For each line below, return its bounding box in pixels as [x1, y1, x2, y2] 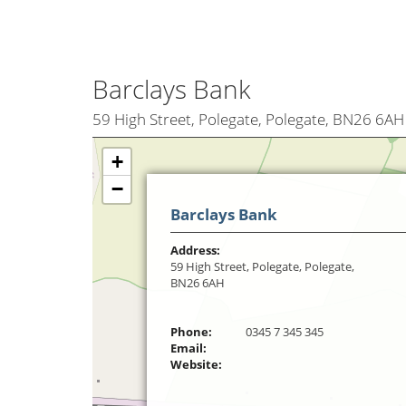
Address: [170, 242, 220, 258]
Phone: [170, 324, 212, 340]
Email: [170, 340, 207, 356]
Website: [170, 356, 222, 372]
